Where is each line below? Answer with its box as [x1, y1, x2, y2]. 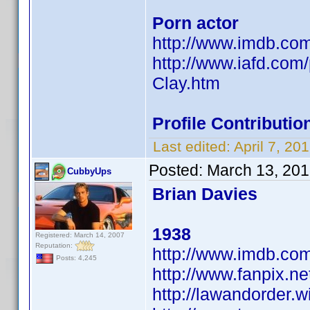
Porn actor [152, 13, 239, 33]
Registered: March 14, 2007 [35, 231, 125, 239]
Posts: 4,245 [54, 254, 97, 262]
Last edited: [149, 138, 234, 154]
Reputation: [35, 241, 75, 249]
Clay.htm [152, 73, 220, 93]
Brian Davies [152, 184, 257, 203]
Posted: [149, 161, 207, 179]
